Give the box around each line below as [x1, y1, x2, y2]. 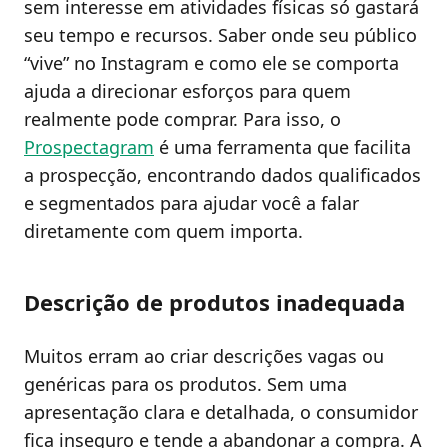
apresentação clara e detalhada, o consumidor [24, 400, 418, 425]
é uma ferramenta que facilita [154, 135, 411, 160]
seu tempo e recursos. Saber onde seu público [24, 23, 417, 48]
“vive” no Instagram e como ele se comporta [24, 51, 399, 76]
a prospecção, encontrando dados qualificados [24, 163, 421, 188]
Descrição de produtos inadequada [24, 287, 405, 318]
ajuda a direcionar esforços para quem [24, 79, 351, 104]
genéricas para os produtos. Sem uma [24, 372, 347, 397]
